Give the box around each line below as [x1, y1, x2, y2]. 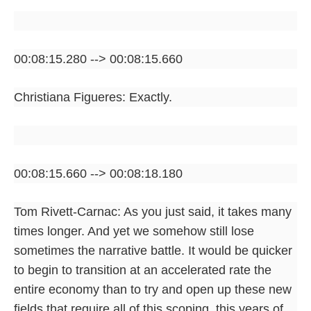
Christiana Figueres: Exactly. [14, 90, 172, 104]
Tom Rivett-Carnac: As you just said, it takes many [14, 204, 292, 219]
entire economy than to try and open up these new [14, 282, 292, 296]
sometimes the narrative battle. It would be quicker [14, 243, 292, 258]
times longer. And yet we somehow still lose [14, 224, 254, 238]
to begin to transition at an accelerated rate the [14, 262, 271, 277]
